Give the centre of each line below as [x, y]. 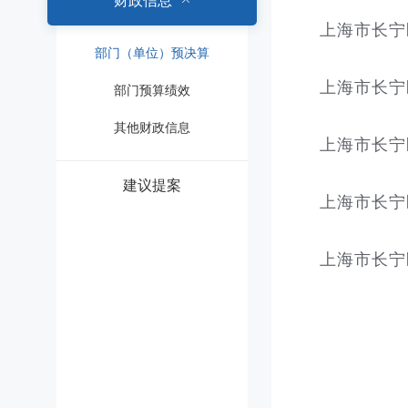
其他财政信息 [152, 127]
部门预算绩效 [152, 90]
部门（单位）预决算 [152, 53]
